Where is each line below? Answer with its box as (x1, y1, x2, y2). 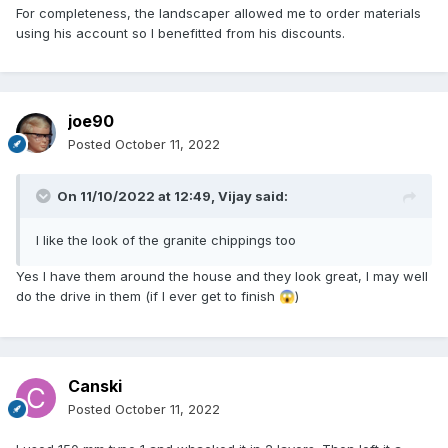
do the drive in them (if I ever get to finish (16, 288, 279, 305)
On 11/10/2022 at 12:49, (57, 188, 218, 205)
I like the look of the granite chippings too (36, 232, 296, 249)
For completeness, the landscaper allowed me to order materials (16, 4, 421, 21)
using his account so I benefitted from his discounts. (16, 24, 349, 41)
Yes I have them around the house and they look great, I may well (16, 268, 428, 285)
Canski (68, 376, 122, 397)
